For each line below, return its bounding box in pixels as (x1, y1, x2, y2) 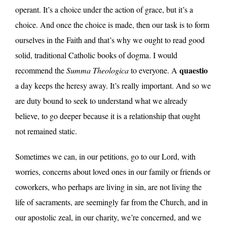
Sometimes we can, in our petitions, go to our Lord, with (15, 150, 196, 162)
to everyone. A (129, 64, 179, 75)
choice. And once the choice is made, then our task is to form (15, 19, 209, 30)
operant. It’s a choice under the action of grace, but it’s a (15, 4, 193, 15)
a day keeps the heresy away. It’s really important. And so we (15, 80, 211, 91)
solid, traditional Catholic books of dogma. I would (15, 49, 177, 60)
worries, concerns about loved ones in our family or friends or (15, 166, 210, 177)
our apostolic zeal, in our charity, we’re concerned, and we (15, 211, 201, 222)
